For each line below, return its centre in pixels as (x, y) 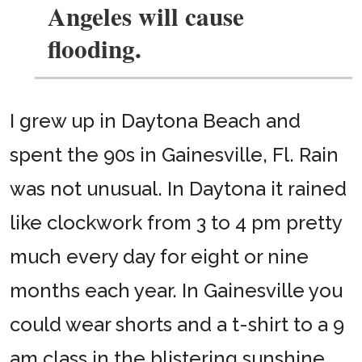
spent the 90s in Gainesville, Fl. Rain (174, 155)
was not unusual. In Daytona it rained (178, 189)
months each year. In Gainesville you (176, 291)
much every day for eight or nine (159, 257)
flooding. (94, 48)
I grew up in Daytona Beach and (155, 121)
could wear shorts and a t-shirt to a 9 (177, 325)
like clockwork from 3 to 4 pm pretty (176, 223)
